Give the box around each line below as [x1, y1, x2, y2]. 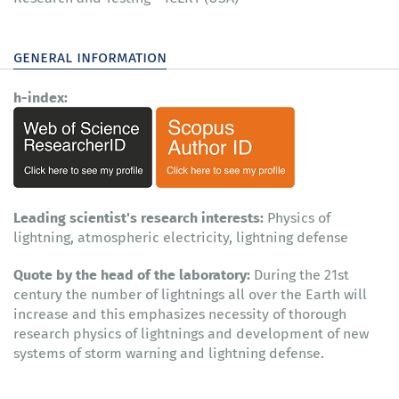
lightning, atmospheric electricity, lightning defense [13, 226, 348, 248]
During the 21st [250, 264, 349, 286]
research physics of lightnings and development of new [13, 322, 369, 345]
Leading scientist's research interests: [13, 206, 267, 229]
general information [13, 45, 167, 69]
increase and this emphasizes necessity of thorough [13, 303, 346, 325]
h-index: [13, 85, 68, 109]
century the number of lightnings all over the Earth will [13, 283, 367, 305]
